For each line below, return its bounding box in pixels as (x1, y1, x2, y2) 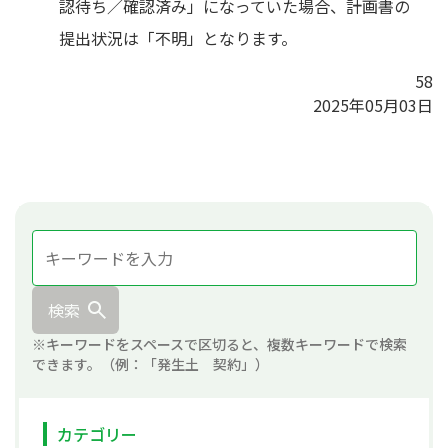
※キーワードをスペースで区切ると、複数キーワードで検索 (31, 334, 407, 354)
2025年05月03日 (313, 93, 433, 117)
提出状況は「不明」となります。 (59, 26, 297, 50)
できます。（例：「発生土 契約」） (31, 354, 269, 374)
